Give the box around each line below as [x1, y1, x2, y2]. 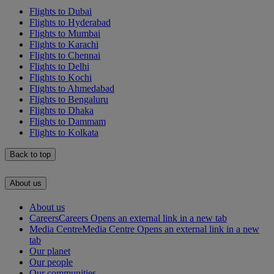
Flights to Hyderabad [29, 17, 111, 28]
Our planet [29, 245, 70, 256]
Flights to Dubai [29, 6, 92, 17]
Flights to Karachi [29, 39, 98, 50]
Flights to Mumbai [29, 28, 100, 39]
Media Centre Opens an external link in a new [82, 223, 259, 234]
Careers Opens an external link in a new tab [59, 212, 227, 223]
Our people [29, 256, 73, 267]
